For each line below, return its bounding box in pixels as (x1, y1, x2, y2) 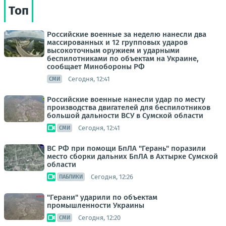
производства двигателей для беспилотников (47, 103, 210, 112)
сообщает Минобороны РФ (47, 62, 145, 71)
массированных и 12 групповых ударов (47, 38, 188, 47)
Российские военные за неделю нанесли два (47, 30, 206, 39)
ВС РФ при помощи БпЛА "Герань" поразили (47, 144, 206, 153)
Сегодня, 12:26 (91, 173, 133, 181)
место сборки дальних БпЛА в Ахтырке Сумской (47, 152, 218, 161)
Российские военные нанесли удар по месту (47, 95, 205, 104)
